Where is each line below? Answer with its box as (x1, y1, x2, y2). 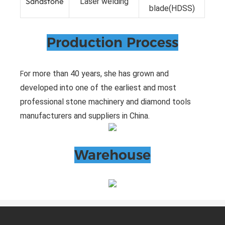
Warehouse (74, 146, 151, 163)
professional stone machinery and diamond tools (20, 96, 191, 106)
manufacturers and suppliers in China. (20, 110, 150, 121)
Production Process (47, 34, 178, 51)
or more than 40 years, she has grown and (24, 68, 169, 78)
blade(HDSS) (149, 3, 195, 13)
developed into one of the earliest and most (20, 82, 176, 92)
